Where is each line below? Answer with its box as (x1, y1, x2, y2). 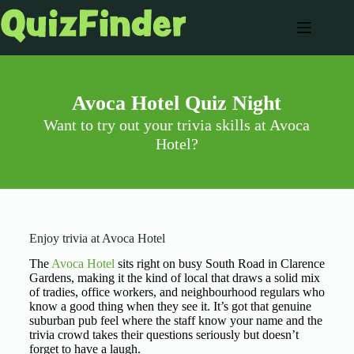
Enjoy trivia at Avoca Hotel (28, 232, 165, 245)
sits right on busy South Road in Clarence (114, 257, 325, 270)
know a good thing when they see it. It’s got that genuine (28, 299, 311, 313)
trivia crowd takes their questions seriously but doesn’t (28, 328, 299, 341)
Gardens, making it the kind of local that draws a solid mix (28, 271, 320, 284)
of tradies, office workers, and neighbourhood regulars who (28, 285, 325, 299)
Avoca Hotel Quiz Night (72, 92, 282, 115)
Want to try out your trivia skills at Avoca (43, 116, 311, 134)
